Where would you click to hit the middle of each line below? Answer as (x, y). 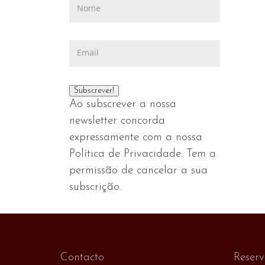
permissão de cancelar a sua (138, 170)
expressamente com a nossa (136, 137)
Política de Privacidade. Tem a (143, 154)
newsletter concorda (117, 121)
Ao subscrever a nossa (123, 104)
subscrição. (95, 187)
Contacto (82, 257)
